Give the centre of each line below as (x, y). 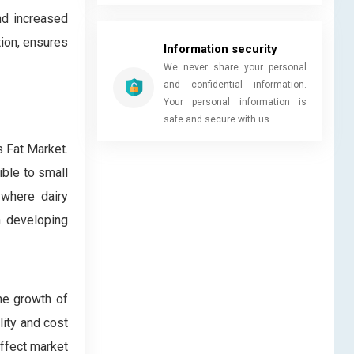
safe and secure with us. (218, 119)
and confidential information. (235, 84)
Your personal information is (235, 102)
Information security (220, 49)
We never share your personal (235, 67)
